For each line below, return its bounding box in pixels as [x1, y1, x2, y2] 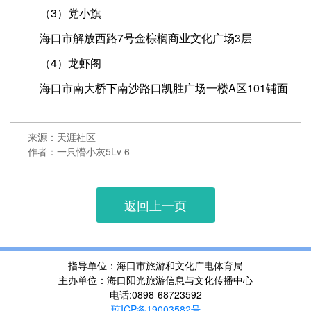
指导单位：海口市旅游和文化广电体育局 [68, 258, 243, 273]
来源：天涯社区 [28, 130, 96, 144]
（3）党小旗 [17, 5, 101, 22]
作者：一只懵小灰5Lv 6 [28, 144, 130, 159]
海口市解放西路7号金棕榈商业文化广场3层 [17, 30, 252, 47]
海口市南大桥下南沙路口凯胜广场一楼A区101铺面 [17, 80, 288, 96]
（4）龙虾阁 [17, 55, 101, 72]
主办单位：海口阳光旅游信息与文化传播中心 [58, 273, 253, 287]
